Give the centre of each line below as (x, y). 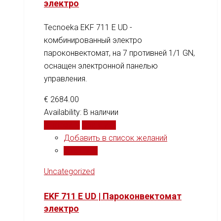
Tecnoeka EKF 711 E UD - (88, 27)
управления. (66, 78)
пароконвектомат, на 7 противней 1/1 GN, (119, 53)
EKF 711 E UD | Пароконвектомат (113, 196)
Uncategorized (69, 171)
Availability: (64, 112)
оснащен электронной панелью (101, 66)
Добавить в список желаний (115, 138)
